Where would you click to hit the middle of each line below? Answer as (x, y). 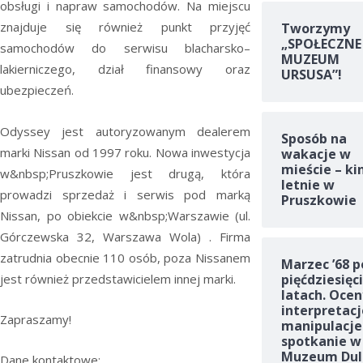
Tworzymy (315, 29)
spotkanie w (321, 342)
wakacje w (316, 154)
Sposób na (314, 139)
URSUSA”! (311, 75)
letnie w (307, 185)
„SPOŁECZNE (321, 44)
